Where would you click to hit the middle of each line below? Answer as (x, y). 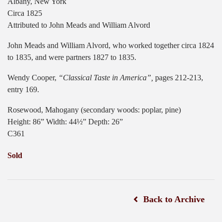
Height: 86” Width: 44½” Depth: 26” (65, 122)
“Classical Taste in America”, (105, 78)
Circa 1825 (25, 13)
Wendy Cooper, (32, 78)
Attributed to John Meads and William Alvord (79, 25)
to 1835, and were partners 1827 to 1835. (72, 57)
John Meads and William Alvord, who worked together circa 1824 (111, 46)
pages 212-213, (178, 78)
